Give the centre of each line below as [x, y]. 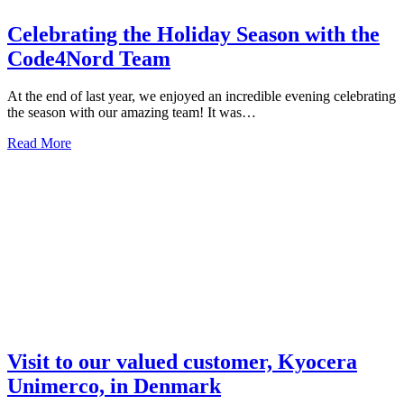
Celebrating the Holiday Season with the [193, 34]
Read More [39, 143]
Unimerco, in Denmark [114, 386]
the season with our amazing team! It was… [132, 113]
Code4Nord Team [89, 58]
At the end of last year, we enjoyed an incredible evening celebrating [202, 96]
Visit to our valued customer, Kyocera [182, 362]
